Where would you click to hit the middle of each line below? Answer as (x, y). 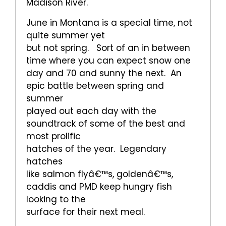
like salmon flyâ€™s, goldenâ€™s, (100, 174)
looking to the (56, 200)
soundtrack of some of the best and (106, 124)
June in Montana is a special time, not (109, 23)
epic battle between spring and (95, 86)
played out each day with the (91, 111)
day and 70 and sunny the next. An (104, 73)
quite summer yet (66, 36)
